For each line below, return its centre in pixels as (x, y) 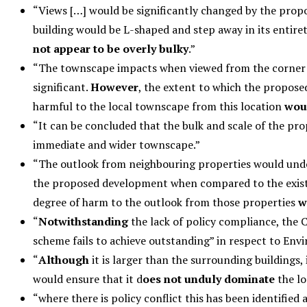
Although (64, 259)
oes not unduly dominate (209, 279)
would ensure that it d (88, 279)
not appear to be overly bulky (111, 48)
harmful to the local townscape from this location (159, 106)
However (114, 87)
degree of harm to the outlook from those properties (165, 202)
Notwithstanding (83, 221)
